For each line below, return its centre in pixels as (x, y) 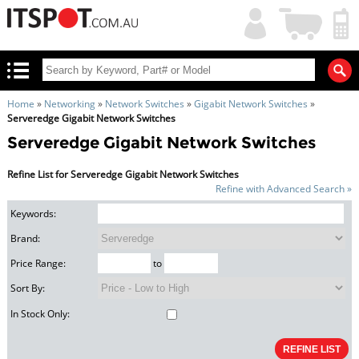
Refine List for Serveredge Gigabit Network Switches (123, 174)
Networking (69, 104)
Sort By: (28, 288)
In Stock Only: (40, 314)
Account (254, 29)
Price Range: (38, 264)
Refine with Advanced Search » (284, 189)
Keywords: (34, 214)
